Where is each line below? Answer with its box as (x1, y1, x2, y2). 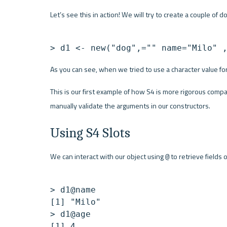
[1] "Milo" (50, 197, 101, 207)
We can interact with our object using (50, 150, 165, 162)
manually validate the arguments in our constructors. (50, 100, 210, 112)
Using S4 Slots (50, 125, 130, 141)
